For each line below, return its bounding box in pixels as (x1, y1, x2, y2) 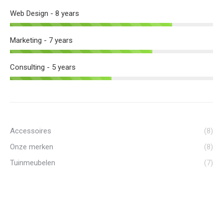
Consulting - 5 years (10, 63, 76, 72)
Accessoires (10, 126, 51, 136)
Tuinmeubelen (10, 158, 55, 168)
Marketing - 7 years (10, 36, 73, 45)
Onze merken (10, 142, 53, 152)
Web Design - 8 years (10, 9, 79, 18)
